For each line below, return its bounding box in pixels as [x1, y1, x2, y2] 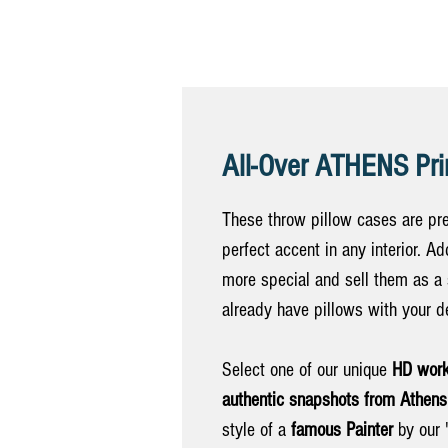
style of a [222, 418, 291, 441]
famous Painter [291, 418, 393, 441]
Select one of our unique [222, 358, 392, 381]
